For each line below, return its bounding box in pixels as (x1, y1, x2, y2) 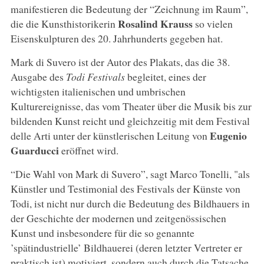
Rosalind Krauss (117, 15, 193, 31)
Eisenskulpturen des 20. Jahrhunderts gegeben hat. (10, 31, 223, 45)
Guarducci (10, 142, 59, 158)
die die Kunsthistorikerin (10, 16, 118, 31)
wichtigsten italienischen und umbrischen (10, 84, 186, 98)
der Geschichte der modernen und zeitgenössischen (10, 210, 226, 225)
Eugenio (209, 127, 247, 143)
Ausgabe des (10, 69, 66, 84)
